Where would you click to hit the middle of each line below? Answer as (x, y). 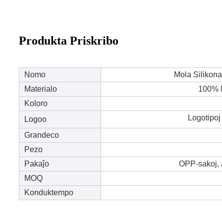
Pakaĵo (37, 164)
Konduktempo (49, 192)
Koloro (36, 103)
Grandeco (42, 135)
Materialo (41, 89)
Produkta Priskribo (69, 40)
